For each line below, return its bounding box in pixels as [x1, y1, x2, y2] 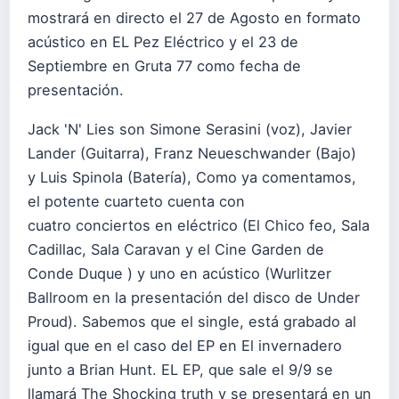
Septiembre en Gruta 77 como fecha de [28, 57, 301, 76]
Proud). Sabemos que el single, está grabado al [28, 313, 356, 331]
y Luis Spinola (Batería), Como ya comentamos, [28, 168, 356, 187]
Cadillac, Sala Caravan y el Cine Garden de [28, 240, 324, 259]
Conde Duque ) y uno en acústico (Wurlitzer [28, 265, 331, 283]
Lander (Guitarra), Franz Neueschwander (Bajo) [28, 144, 356, 163]
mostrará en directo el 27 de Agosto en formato [28, 9, 361, 28]
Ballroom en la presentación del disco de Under [28, 289, 360, 307]
